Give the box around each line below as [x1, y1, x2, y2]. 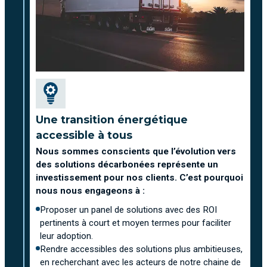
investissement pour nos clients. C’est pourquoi [36, 172, 243, 183]
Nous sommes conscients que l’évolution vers [36, 145, 236, 157]
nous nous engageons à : [36, 185, 145, 196]
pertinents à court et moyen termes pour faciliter [40, 217, 231, 228]
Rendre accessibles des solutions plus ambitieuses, [40, 243, 243, 254]
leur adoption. [40, 230, 93, 241]
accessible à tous [36, 128, 132, 141]
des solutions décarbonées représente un [36, 159, 218, 170]
